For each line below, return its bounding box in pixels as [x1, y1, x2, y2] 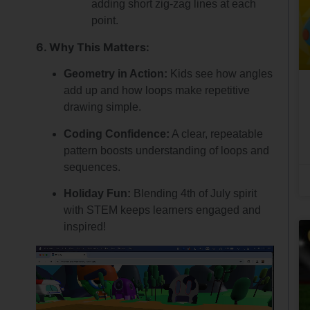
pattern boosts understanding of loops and [64, 144, 270, 156]
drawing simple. [64, 101, 142, 113]
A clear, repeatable [170, 127, 264, 140]
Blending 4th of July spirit [131, 188, 257, 200]
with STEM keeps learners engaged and [64, 204, 262, 217]
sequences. [64, 161, 121, 173]
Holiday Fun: [64, 188, 131, 200]
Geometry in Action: [64, 68, 168, 80]
